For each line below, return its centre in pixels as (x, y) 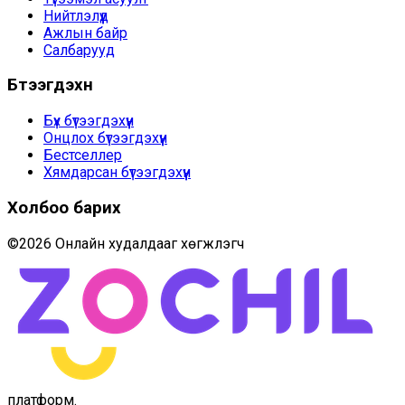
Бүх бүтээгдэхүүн (89, 121)
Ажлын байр (85, 33)
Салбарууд (79, 50)
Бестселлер (83, 155)
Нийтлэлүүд (76, 15)
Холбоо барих (64, 207)
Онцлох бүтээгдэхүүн (105, 138)
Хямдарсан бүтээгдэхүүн (117, 173)
